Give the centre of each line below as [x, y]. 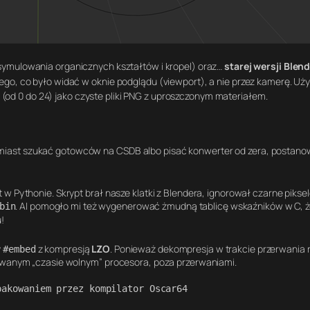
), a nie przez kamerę [245, 81]
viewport [182, 81]
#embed [19, 249]
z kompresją [64, 248]
